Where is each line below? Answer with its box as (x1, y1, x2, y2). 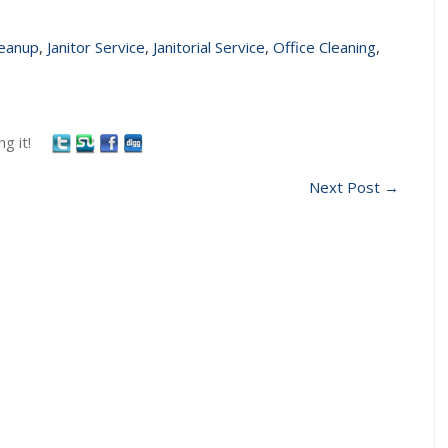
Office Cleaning (273, 37, 376, 58)
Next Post (309, 177, 384, 198)
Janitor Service (47, 37, 145, 58)
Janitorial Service (153, 37, 265, 58)
